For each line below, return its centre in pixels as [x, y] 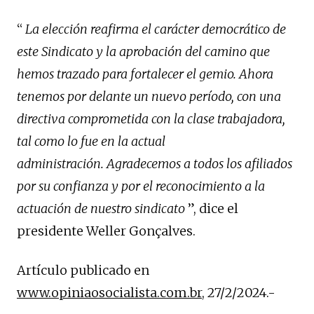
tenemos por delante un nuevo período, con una [149, 96]
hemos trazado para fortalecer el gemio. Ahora [145, 74]
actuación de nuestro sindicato [101, 208]
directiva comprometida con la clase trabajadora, [151, 118]
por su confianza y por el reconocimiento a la [141, 186]
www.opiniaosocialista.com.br [109, 292]
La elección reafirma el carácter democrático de [156, 29]
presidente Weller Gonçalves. [106, 231]
